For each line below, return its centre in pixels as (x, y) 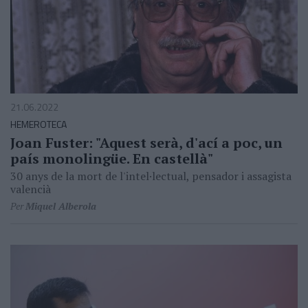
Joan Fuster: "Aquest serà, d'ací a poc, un (146, 143)
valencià (31, 189)
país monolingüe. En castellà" (112, 159)
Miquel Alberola (61, 206)
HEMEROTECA (38, 124)
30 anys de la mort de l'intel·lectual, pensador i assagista (151, 176)
